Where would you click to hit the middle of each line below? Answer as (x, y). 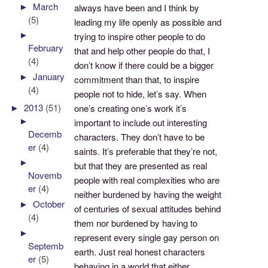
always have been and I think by (137, 8)
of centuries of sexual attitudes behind (148, 209)
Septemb (46, 245)
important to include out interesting (141, 123)
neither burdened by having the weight (148, 194)
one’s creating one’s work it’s (131, 108)
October (49, 204)
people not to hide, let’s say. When (141, 94)
